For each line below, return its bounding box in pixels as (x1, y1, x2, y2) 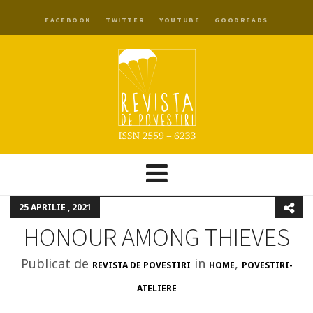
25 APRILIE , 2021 (19, 201, 92, 213)
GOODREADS (214, 15, 268, 24)
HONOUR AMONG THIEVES (23, 221, 290, 253)
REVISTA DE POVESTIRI (92, 259, 191, 271)
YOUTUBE (159, 15, 201, 24)
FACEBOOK (45, 15, 91, 24)
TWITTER (105, 15, 145, 24)
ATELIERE (136, 282, 177, 294)
